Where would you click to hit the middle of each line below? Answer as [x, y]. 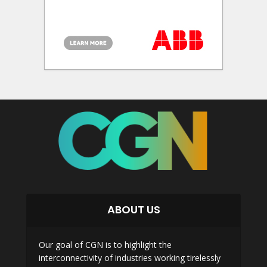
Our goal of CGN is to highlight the [105, 244]
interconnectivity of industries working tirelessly [130, 257]
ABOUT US [133, 209]
